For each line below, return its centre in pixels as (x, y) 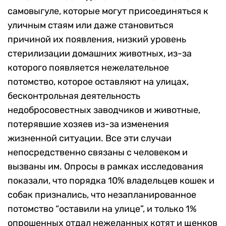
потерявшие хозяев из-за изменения (88, 124)
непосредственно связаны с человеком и (98, 152)
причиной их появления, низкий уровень (97, 39)
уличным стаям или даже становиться (91, 25)
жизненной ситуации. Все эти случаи (90, 138)
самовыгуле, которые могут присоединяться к (108, 11)
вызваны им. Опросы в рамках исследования (105, 166)
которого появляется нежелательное (88, 67)
